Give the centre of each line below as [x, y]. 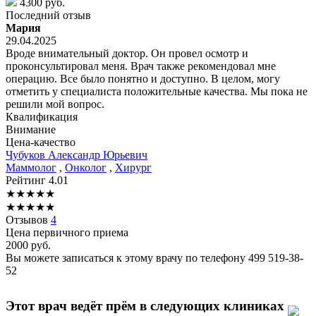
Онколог [86, 167]
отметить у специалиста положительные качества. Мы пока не [157, 91]
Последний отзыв [48, 15]
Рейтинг [27, 180]
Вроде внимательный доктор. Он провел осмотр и [127, 53]
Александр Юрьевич [98, 154]
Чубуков [27, 154]
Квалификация [42, 116]
